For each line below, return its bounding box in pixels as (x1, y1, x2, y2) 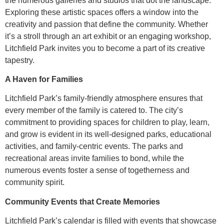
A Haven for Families (5, 74, 83, 83)
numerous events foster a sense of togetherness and (5, 166, 189, 175)
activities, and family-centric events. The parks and (5, 142, 183, 151)
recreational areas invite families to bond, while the (5, 154, 184, 163)
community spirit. (5, 178, 64, 187)
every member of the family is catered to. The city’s (5, 106, 183, 115)
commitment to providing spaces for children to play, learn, (5, 118, 209, 127)
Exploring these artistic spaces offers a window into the (5, 7, 198, 16)
